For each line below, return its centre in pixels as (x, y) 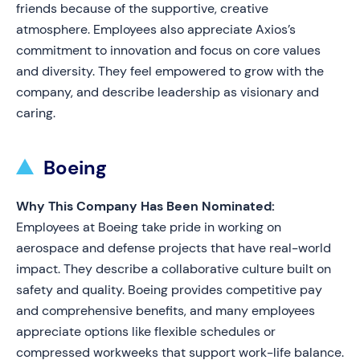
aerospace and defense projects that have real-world (174, 248)
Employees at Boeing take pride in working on (149, 227)
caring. (36, 113)
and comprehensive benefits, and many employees (166, 311)
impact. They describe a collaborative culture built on (174, 269)
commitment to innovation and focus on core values (168, 50)
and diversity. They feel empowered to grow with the (170, 71)
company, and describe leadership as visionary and (168, 92)
